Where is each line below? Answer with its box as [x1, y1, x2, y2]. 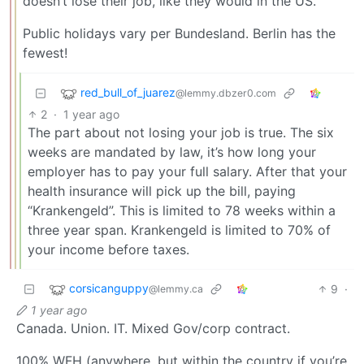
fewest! [23, 44, 67, 61]
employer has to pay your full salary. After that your [28, 162, 347, 180]
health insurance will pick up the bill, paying [28, 182, 296, 199]
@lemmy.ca [149, 282, 203, 295]
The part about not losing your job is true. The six [28, 123, 334, 141]
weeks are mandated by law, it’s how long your [28, 143, 316, 160]
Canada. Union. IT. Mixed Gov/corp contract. [16, 319, 290, 336]
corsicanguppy [69, 280, 149, 295]
